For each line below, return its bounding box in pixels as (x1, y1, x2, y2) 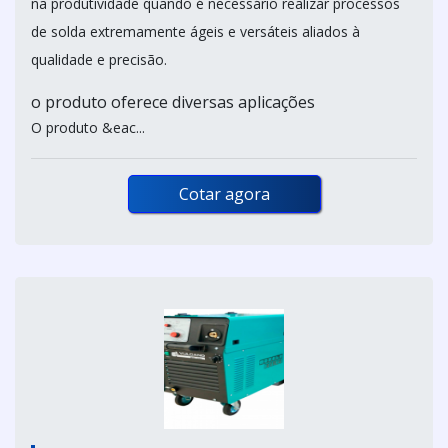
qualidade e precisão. (31, 50, 167, 70)
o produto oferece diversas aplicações (31, 91, 315, 114)
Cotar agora (178, 183, 270, 206)
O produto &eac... (31, 118, 145, 138)
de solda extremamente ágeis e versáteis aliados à (31, 22, 360, 42)
